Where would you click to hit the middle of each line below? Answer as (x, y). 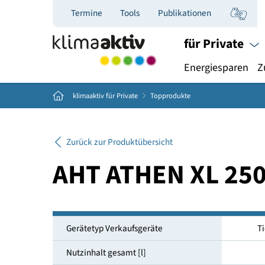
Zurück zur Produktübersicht (132, 158)
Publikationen (205, 14)
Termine (96, 14)
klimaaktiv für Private (117, 106)
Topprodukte (189, 106)
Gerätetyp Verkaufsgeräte (127, 253)
